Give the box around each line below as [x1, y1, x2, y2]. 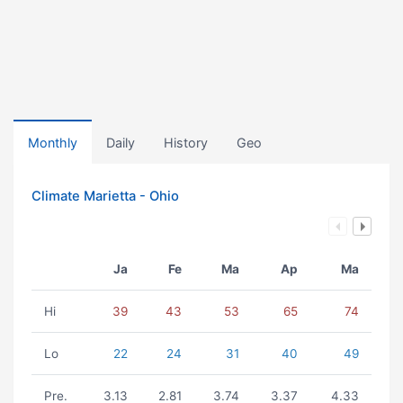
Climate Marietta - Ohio [31, 188, 179, 204]
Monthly [28, 135, 77, 150]
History [164, 135, 208, 150]
